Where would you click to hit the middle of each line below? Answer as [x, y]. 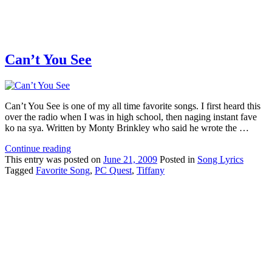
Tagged [19, 171]
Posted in [177, 160]
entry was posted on [64, 160]
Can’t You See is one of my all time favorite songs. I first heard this [133, 106]
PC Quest [113, 171]
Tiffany [151, 171]
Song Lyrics [220, 160]
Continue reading [38, 149]
